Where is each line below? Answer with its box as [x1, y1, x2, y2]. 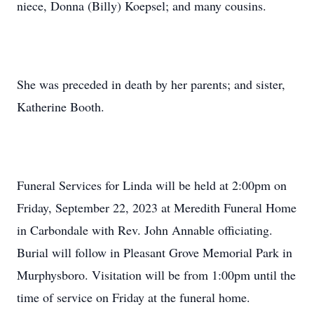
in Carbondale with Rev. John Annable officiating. [17, 221, 273, 238]
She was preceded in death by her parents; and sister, [17, 76, 285, 93]
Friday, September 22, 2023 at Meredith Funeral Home [17, 199, 296, 216]
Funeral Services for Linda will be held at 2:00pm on [17, 177, 287, 193]
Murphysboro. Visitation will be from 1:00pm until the [17, 266, 296, 283]
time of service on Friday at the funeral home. [17, 289, 250, 306]
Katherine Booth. [17, 98, 104, 115]
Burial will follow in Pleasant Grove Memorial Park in [17, 244, 292, 261]
